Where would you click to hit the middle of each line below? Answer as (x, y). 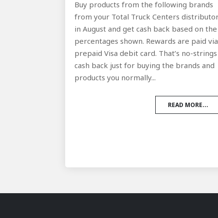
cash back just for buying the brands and (145, 65)
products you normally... (115, 78)
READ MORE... (188, 105)
